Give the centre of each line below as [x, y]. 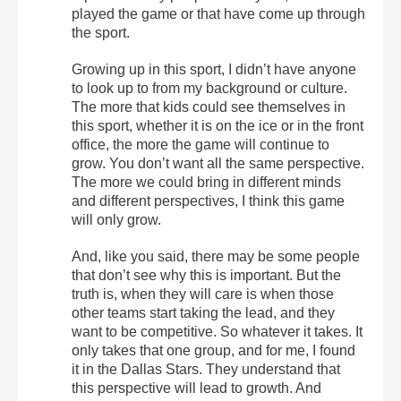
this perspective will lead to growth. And [196, 388]
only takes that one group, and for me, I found [213, 350]
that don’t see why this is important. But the [206, 275]
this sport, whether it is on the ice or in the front [218, 125]
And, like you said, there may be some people [216, 256]
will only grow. [116, 219]
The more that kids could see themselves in [209, 107]
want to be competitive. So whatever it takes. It [217, 331]
